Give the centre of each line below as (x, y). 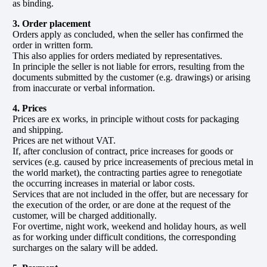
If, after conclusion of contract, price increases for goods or (122, 151)
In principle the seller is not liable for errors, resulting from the (128, 66)
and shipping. (38, 129)
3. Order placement (51, 23)
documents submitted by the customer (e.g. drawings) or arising (131, 77)
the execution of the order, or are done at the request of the (121, 204)
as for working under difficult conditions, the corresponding (124, 237)
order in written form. (52, 45)
